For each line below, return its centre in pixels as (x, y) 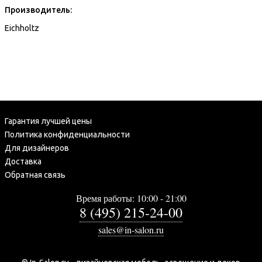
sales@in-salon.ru (131, 229)
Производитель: (38, 10)
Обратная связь (35, 175)
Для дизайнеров (37, 148)
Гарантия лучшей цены (48, 121)
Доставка (23, 161)
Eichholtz (22, 28)
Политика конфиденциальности (67, 134)
